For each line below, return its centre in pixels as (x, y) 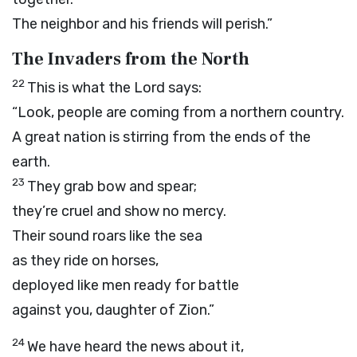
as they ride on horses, (85, 261)
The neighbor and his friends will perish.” (142, 24)
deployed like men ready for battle (126, 285)
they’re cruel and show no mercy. (119, 211)
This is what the (80, 88)
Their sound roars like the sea (107, 236)
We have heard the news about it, (135, 347)
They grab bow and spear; (112, 186)
